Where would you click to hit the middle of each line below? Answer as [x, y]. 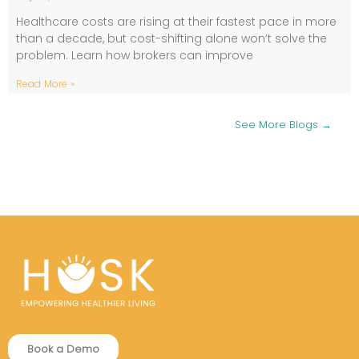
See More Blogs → [283, 125]
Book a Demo [63, 349]
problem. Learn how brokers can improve [135, 56]
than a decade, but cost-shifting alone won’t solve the [171, 39]
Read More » [45, 84]
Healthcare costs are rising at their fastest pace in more [176, 22]
